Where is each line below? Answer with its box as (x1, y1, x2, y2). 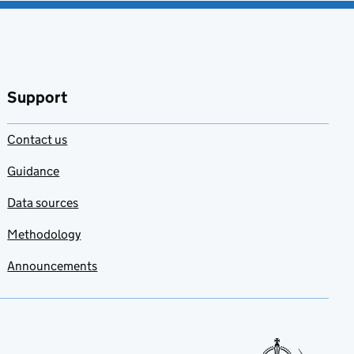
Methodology (7, 227, 81, 243)
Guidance (7, 164, 60, 179)
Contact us (7, 132, 68, 148)
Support (7, 88, 68, 107)
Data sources (7, 195, 79, 211)
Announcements (7, 258, 98, 274)
